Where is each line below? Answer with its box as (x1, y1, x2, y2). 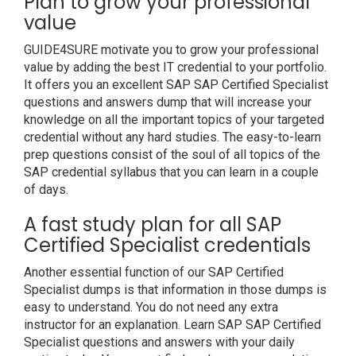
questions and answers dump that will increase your (24, 95, 311, 110)
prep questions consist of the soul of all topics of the (24, 147, 320, 162)
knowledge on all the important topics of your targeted (24, 112, 324, 127)
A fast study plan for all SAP (24, 211, 281, 238)
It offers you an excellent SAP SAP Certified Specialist (24, 77, 328, 92)
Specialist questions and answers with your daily (24, 335, 295, 350)
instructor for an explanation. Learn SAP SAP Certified (24, 317, 321, 332)
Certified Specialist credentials (24, 232, 311, 258)
